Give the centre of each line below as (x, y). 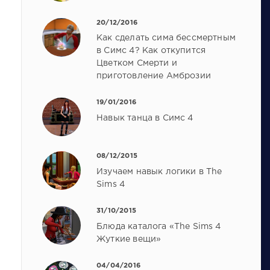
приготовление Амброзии (154, 76)
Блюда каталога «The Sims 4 (159, 227)
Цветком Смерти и (137, 64)
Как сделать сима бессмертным (166, 38)
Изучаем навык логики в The (159, 172)
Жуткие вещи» (129, 240)
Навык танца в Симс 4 (145, 118)
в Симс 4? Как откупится (151, 51)
